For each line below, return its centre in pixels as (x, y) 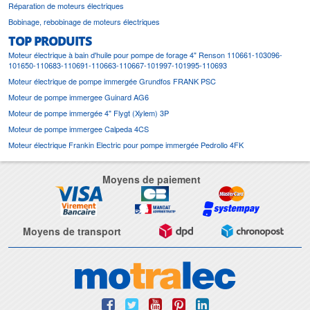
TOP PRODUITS (50, 41)
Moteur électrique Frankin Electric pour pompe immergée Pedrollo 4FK (126, 145)
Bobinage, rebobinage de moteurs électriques (84, 21)
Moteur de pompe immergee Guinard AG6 (79, 97)
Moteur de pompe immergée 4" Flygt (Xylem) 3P (89, 113)
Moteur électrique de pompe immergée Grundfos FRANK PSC (112, 81)
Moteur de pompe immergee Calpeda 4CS (79, 129)
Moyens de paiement (152, 179)
